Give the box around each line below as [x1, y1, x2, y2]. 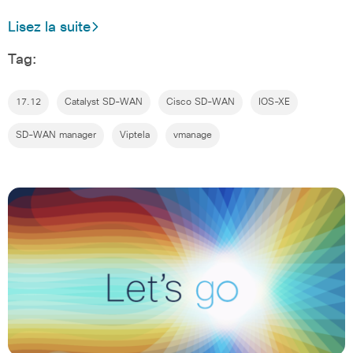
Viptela [120, 131, 150, 140]
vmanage [173, 131, 212, 140]
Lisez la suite [8, 20, 91, 35]
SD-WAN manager [16, 131, 96, 140]
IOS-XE [258, 98, 290, 107]
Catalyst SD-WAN [65, 98, 143, 107]
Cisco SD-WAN [166, 98, 235, 107]
